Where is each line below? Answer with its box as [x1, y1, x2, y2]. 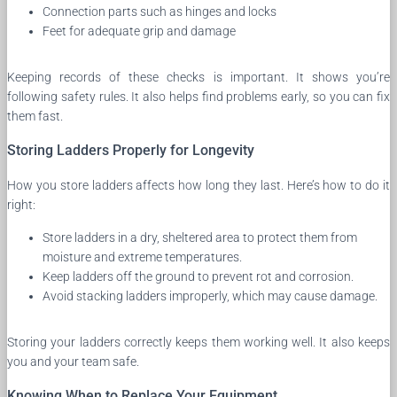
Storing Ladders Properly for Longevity [7, 141, 254, 159]
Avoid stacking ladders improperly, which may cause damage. [43, 288, 378, 303]
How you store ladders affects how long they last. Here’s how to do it [7, 177, 390, 192]
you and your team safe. [7, 354, 139, 369]
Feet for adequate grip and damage [43, 23, 236, 38]
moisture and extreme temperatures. [43, 249, 242, 264]
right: [7, 197, 35, 212]
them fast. [7, 108, 63, 123]
